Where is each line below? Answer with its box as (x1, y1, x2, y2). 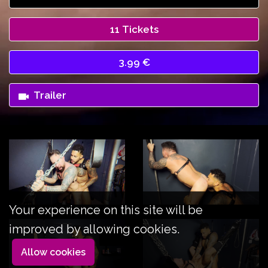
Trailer (33, 89, 66, 101)
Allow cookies (21, 246, 86, 258)
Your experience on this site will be (9, 203, 203, 217)
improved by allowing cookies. (9, 222, 179, 236)
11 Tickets (109, 23, 159, 35)
